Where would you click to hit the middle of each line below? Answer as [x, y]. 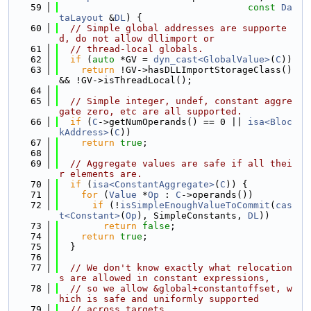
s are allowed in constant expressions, [165, 278]
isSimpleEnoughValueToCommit [195, 205]
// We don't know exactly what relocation [181, 268]
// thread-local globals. [137, 49]
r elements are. [101, 174]
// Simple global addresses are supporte [178, 28]
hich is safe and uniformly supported [159, 299]
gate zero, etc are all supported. [151, 111]
